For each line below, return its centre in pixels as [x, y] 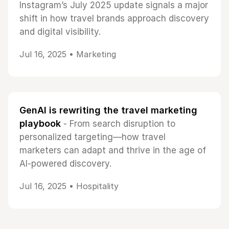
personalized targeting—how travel [93, 137]
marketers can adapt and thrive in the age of [113, 150]
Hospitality [97, 186]
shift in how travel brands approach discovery [114, 18]
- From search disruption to [118, 124]
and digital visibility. [60, 32]
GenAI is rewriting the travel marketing [108, 110]
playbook [40, 123]
